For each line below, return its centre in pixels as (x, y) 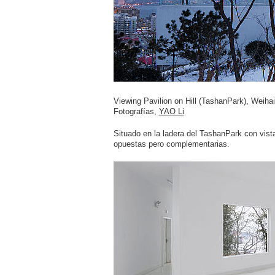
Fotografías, (136, 112)
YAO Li (171, 112)
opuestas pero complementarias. (171, 144)
